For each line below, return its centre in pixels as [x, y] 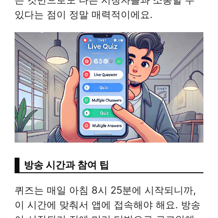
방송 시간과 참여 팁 [66, 164]
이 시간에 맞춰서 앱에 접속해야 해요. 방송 [108, 204]
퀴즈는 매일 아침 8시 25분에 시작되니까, [105, 190]
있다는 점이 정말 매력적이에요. [84, 15]
